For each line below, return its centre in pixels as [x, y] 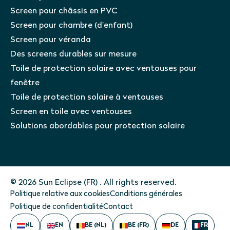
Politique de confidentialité [57, 207]
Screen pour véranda [51, 40]
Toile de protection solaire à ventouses [87, 97]
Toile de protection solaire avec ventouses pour [103, 69]
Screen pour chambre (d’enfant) [71, 25]
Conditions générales [146, 194]
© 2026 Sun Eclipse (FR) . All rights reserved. [93, 183]
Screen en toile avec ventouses [71, 112]
